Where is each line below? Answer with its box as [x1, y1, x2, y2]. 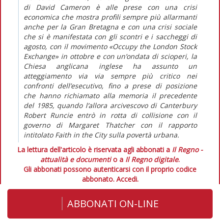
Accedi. [116, 174, 138, 184]
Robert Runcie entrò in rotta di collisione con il [24, 110, 197, 120]
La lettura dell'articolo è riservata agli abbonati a [17, 144, 172, 154]
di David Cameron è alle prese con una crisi [24, 2, 197, 12]
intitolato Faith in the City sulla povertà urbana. [24, 130, 179, 139]
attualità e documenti [40, 154, 111, 164]
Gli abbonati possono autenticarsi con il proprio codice [24, 164, 196, 174]
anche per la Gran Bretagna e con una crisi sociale [24, 22, 197, 31]
